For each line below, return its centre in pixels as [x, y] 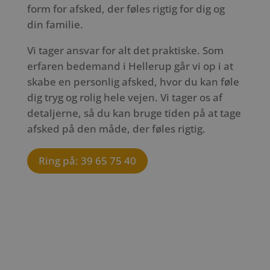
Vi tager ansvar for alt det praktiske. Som [125, 51]
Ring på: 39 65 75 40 [87, 161]
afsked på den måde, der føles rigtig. [116, 129]
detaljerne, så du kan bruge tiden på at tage [134, 113]
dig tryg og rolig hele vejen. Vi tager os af [124, 98]
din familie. [55, 25]
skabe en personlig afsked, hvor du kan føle [133, 82]
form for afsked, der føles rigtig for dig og [126, 9]
